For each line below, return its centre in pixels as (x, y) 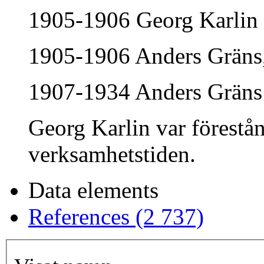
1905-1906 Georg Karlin (143, 20)
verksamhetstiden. (112, 154)
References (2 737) (116, 217)
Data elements (93, 190)
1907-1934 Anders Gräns (145, 92)
